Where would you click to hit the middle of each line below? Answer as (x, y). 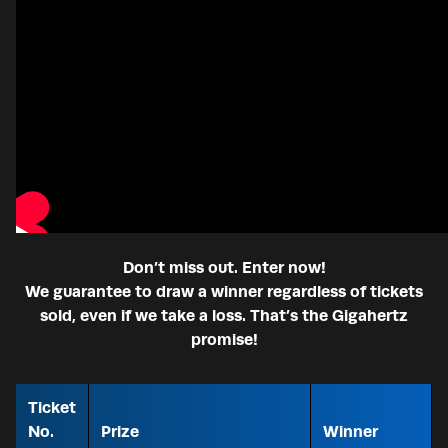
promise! (224, 340)
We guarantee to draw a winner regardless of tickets (224, 292)
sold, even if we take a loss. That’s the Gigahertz (224, 316)
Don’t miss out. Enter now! (224, 268)
